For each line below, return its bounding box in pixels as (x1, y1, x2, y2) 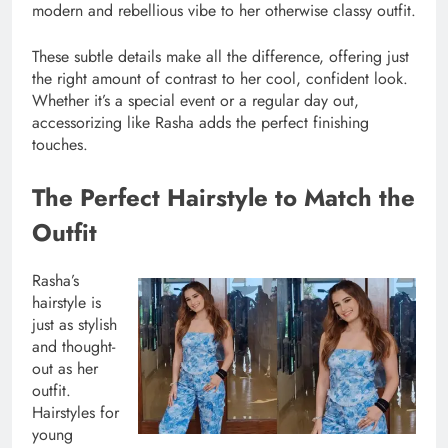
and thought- (32, 334, 115, 358)
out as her (32, 356, 98, 380)
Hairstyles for (32, 400, 119, 424)
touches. (32, 132, 88, 156)
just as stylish (32, 312, 117, 336)
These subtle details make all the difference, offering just (32, 44, 409, 68)
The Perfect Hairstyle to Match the (32, 179, 415, 215)
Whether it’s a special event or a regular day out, (32, 88, 359, 112)
